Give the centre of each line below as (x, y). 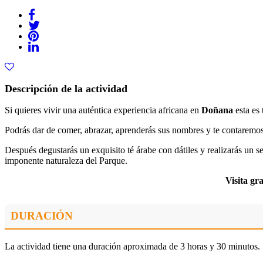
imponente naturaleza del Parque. (66, 161)
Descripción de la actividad (66, 88)
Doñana (217, 110)
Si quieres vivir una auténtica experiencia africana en (103, 110)
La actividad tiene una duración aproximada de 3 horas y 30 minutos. (132, 247)
